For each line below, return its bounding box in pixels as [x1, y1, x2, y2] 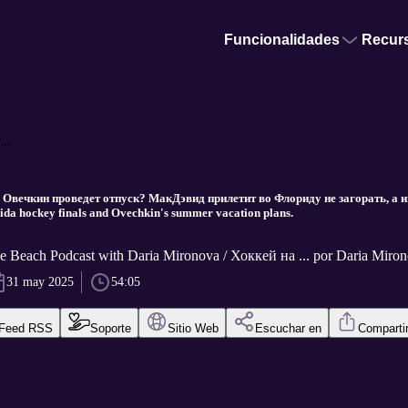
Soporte [89, 321, 131, 336]
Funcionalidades [224, 32, 340, 47]
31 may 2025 [5, 275, 74, 290]
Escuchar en [254, 321, 321, 336]
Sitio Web [167, 321, 219, 336]
